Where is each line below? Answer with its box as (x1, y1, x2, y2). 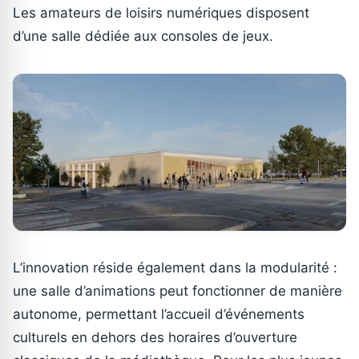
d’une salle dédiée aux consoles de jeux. (13, 27, 273, 44)
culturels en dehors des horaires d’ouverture (13, 329, 297, 345)
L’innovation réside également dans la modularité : (13, 259, 337, 276)
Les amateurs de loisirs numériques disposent (13, 4, 309, 21)
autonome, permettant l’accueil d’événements (13, 305, 305, 322)
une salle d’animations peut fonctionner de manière (13, 282, 342, 299)
